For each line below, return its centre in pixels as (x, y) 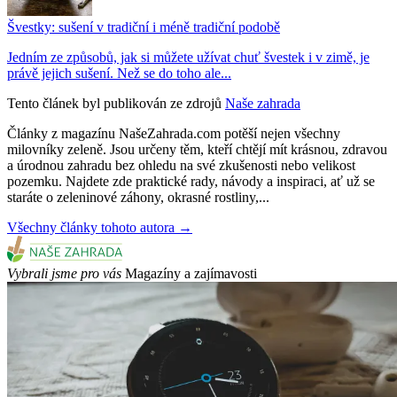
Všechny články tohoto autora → (100, 228)
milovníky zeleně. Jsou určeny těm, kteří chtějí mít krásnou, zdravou (197, 150)
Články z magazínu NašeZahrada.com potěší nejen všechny (174, 134)
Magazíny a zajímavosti (191, 274)
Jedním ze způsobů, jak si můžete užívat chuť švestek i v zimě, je (188, 58)
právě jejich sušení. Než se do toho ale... (119, 74)
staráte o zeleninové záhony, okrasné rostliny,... (138, 198)
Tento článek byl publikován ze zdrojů (114, 104)
